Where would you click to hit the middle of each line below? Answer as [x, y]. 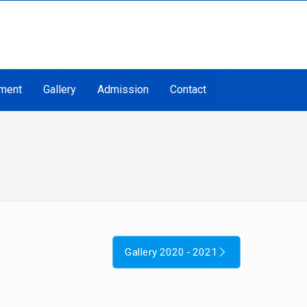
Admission [123, 89]
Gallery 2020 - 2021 [171, 252]
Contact [188, 89]
